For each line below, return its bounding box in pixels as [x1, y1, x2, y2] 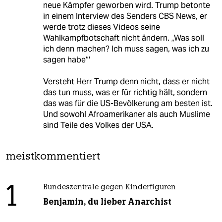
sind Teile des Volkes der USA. [43, 119, 154, 130]
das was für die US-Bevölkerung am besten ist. [43, 98, 213, 109]
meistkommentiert [6, 151, 100, 162]
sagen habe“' [43, 54, 90, 65]
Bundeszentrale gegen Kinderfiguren [43, 183, 176, 191]
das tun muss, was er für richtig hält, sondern [43, 87, 207, 98]
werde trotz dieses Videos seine [43, 21, 160, 32]
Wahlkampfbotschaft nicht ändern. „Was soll [43, 32, 204, 43]
